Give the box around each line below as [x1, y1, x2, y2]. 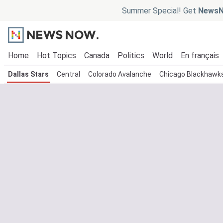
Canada [84, 51, 110, 60]
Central [57, 70, 80, 78]
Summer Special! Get [122, 5, 198, 15]
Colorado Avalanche [88, 70, 151, 78]
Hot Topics [37, 51, 76, 60]
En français [181, 51, 219, 60]
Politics [117, 51, 144, 60]
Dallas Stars [8, 70, 49, 78]
